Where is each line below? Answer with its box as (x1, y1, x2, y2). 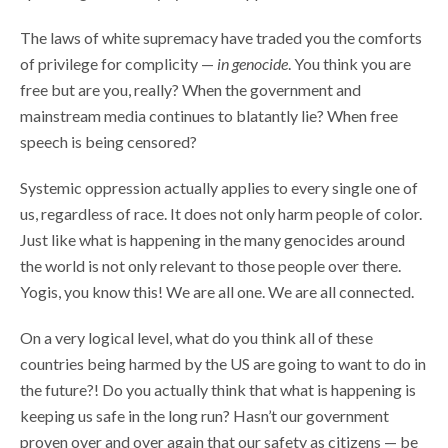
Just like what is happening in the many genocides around (20, 229, 405, 249)
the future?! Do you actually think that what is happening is (20, 379, 416, 399)
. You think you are (288, 53, 411, 73)
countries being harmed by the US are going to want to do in (20, 353, 426, 373)
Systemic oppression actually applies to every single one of (20, 177, 418, 197)
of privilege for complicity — (20, 53, 217, 73)
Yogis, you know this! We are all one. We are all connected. (20, 281, 417, 301)
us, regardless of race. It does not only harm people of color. (20, 203, 422, 223)
